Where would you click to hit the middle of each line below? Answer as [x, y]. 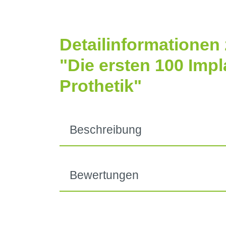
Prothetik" [101, 86]
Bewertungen [104, 175]
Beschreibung [106, 130]
